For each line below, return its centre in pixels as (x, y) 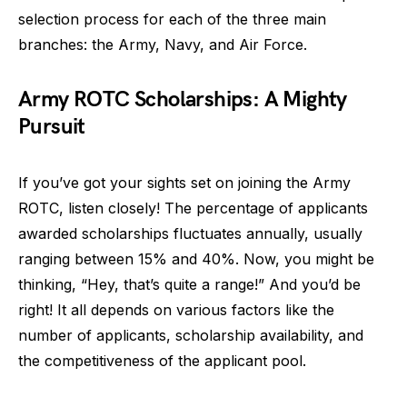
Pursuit (52, 127)
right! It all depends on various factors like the (176, 310)
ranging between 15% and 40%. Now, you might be (196, 259)
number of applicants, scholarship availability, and (191, 335)
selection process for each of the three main (172, 19)
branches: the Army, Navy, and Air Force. (163, 45)
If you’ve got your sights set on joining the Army (184, 183)
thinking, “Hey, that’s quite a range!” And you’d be (189, 284)
